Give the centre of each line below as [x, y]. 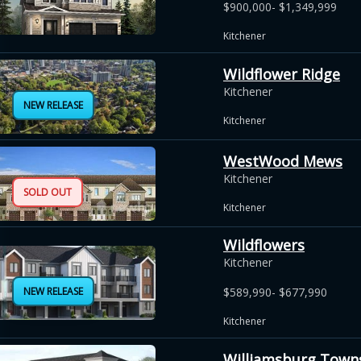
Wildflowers [264, 245]
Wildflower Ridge [282, 74]
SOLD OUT [48, 192]
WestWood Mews [283, 161]
